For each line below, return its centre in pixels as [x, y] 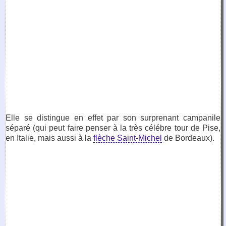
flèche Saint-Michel [128, 138]
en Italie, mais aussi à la [49, 138]
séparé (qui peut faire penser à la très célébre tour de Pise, [113, 128]
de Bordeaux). [188, 138]
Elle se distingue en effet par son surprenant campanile [113, 118]
